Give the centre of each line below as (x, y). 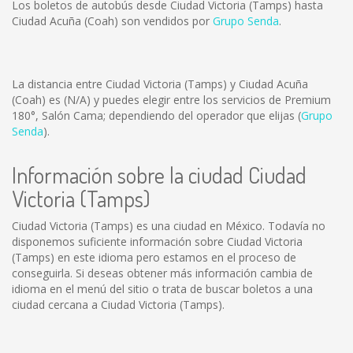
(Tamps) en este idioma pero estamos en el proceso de (154, 257)
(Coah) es (38, 100)
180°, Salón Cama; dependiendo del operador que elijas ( (156, 115)
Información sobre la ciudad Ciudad (159, 175)
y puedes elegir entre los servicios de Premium (211, 100)
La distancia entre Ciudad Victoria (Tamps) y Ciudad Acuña (160, 84)
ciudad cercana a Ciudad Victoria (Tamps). (118, 305)
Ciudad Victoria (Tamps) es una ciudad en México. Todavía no (169, 226)
